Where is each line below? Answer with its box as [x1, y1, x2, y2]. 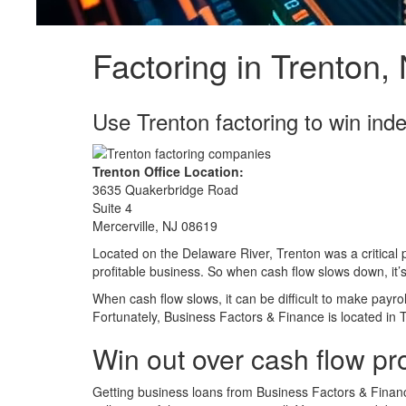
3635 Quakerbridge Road [92, 180, 238, 199]
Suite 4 [92, 198, 132, 217]
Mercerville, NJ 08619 [92, 217, 217, 236]
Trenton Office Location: [92, 162, 244, 181]
